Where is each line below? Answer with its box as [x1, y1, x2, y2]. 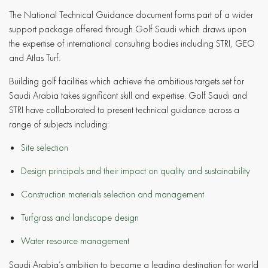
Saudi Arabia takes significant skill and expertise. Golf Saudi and [9, 89, 247, 102]
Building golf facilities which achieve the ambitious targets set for [9, 74, 244, 87]
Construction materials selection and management [21, 187, 204, 200]
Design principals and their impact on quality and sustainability [21, 164, 250, 177]
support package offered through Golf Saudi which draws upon [9, 22, 246, 35]
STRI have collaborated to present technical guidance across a [9, 103, 239, 116]
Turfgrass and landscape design [21, 211, 139, 224]
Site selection [21, 141, 68, 154]
